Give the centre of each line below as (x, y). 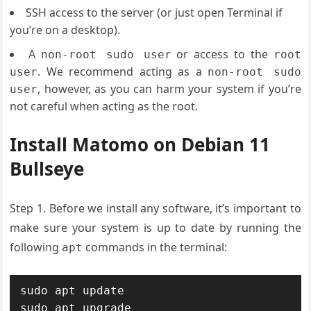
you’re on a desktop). (65, 30)
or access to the (225, 54)
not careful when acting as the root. (104, 107)
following (36, 247)
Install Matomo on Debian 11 (140, 145)
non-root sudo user (106, 55)
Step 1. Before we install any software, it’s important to (155, 209)
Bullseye (47, 169)
